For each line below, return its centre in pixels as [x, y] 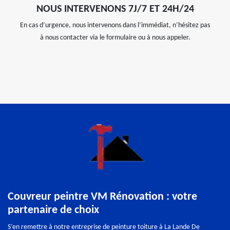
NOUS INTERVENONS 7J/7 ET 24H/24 [115, 9]
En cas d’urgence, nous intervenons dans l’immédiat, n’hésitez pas [115, 26]
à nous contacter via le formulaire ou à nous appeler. [115, 38]
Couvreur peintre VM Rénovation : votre [102, 197]
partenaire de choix [53, 210]
